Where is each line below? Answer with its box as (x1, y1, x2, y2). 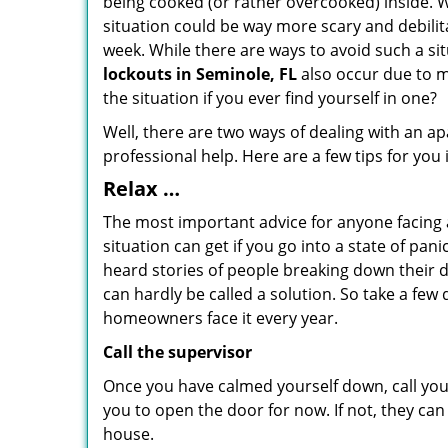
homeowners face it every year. (103, 307, 338, 329)
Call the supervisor (103, 341, 252, 363)
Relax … (103, 175, 180, 202)
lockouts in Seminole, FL (103, 63, 297, 85)
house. (103, 423, 154, 445)
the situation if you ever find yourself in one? (103, 87, 437, 109)
